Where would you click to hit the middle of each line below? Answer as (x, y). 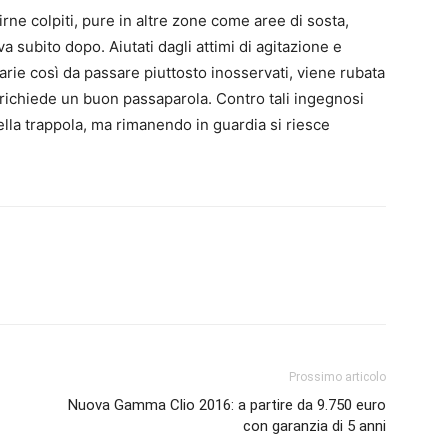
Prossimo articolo (337, 376)
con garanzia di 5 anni (314, 425)
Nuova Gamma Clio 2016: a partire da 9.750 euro (227, 404)
